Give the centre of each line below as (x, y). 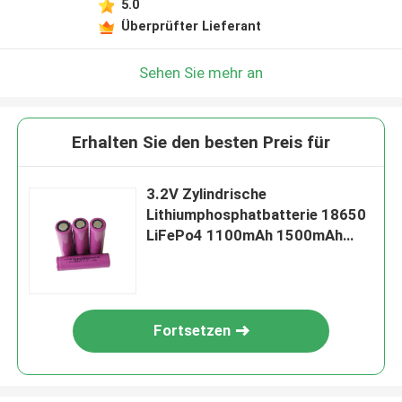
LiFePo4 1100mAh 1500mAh (245, 236)
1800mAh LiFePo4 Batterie (240, 256)
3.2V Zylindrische (207, 194)
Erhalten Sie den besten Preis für (201, 143)
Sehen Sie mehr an (201, 72)
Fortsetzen (192, 331)
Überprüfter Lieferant (191, 26)
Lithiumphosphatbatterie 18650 (257, 215)
